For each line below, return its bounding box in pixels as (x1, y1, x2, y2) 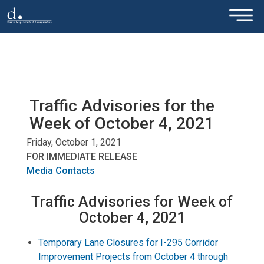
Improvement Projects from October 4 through (38, 250, 228, 262)
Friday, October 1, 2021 (26, 137, 121, 148)
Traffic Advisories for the (29, 96, 214, 115)
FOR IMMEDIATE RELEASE (26, 151, 137, 162)
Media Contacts (26, 165, 95, 176)
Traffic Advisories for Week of (31, 193, 233, 211)
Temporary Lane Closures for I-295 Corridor (38, 236, 218, 248)
